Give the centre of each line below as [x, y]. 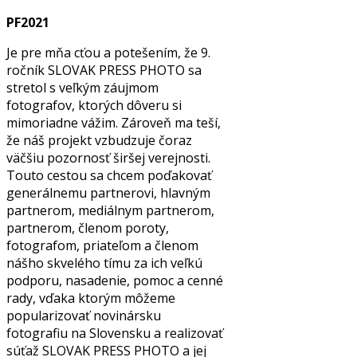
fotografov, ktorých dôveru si [94, 105]
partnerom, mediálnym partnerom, [110, 210]
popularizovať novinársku [84, 315]
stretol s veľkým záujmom [82, 87]
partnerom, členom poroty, [88, 228]
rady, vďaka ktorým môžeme [91, 298]
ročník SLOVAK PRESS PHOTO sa [104, 70]
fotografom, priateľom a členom [102, 245]
